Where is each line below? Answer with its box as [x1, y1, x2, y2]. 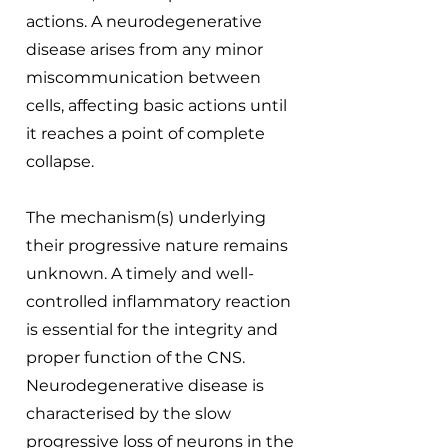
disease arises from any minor [26, 40, 263, 59]
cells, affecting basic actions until [26, 96, 287, 115]
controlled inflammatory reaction [26, 292, 291, 311]
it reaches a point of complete [26, 124, 265, 143]
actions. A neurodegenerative [26, 12, 262, 31]
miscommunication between [26, 68, 261, 87]
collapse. [26, 152, 94, 171]
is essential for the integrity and [26, 320, 278, 339]
